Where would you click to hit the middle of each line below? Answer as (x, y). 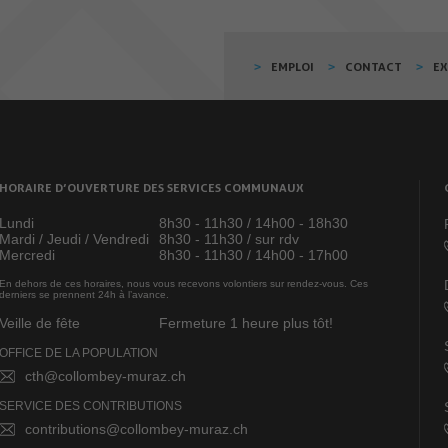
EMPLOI (292, 67)
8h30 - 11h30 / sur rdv (229, 239)
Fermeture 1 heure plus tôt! (246, 323)
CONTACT (373, 67)
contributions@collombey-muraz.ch (136, 429)
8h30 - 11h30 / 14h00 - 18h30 (253, 223)
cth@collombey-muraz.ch (105, 376)
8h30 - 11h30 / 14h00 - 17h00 (253, 255)
